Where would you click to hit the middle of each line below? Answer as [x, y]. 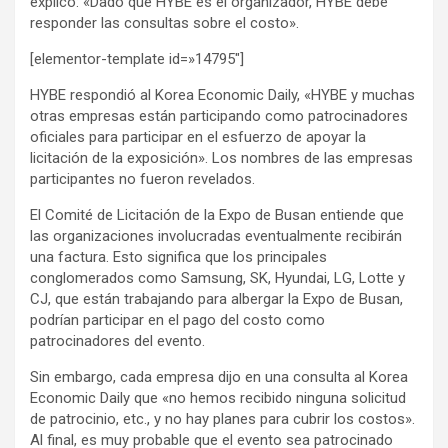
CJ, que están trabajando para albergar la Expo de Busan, [216, 299]
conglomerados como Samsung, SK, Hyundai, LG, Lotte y [217, 278]
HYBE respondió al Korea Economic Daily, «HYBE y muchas [222, 95]
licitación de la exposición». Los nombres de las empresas [221, 158]
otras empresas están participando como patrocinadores [219, 116]
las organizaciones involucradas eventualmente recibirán [216, 236]
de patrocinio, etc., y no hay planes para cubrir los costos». [222, 419]
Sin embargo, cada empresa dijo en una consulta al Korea [219, 377]
